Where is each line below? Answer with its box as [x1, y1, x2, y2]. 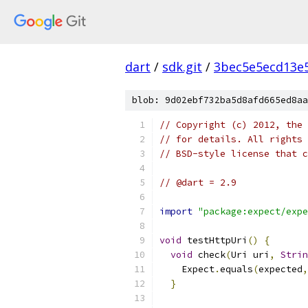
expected [258, 263, 302, 275]
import [159, 206, 192, 217]
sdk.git [162, 58, 202, 75]
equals [220, 263, 253, 275]
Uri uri [231, 249, 269, 261]
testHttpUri [181, 234, 247, 246]
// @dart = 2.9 [159, 177, 236, 188]
